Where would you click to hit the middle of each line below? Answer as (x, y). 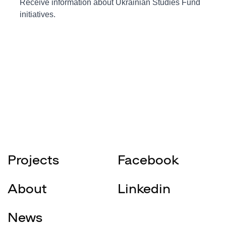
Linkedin (144, 188)
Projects (33, 159)
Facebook (148, 159)
